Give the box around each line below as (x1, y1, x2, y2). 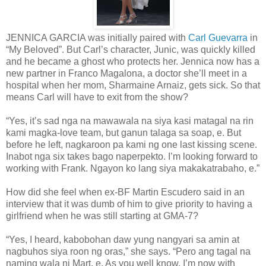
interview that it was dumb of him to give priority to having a (6, 198, 252, 209)
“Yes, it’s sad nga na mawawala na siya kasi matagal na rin (6, 115, 254, 126)
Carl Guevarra (188, 32, 248, 43)
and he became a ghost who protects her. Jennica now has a (6, 56, 259, 66)
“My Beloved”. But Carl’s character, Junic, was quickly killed (6, 44, 255, 55)
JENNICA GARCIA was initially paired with (6, 32, 188, 43)
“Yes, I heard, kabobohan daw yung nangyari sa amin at (6, 234, 239, 245)
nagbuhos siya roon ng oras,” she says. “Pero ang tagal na (6, 246, 251, 256)
